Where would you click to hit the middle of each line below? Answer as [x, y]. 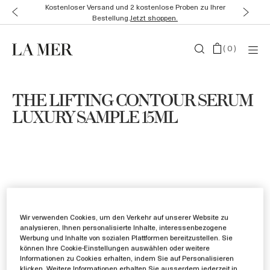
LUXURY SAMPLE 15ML [95, 118]
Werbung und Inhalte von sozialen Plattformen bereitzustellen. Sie [127, 237]
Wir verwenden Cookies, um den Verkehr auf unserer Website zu [124, 217]
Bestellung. [111, 17]
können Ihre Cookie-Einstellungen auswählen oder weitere [115, 248]
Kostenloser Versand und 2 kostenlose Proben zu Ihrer [135, 7]
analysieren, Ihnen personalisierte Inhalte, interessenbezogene [124, 227]
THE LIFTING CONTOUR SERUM [132, 102]
